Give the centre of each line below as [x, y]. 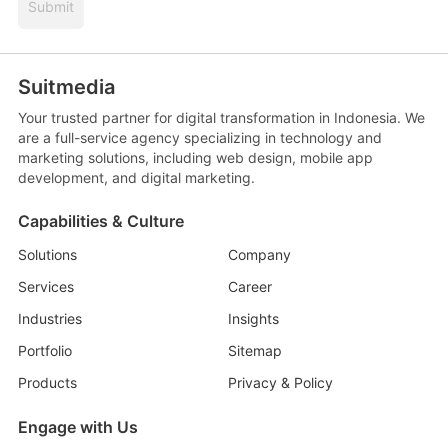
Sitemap [255, 350]
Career [250, 286]
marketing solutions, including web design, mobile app [195, 157]
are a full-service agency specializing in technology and [199, 137]
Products [47, 382]
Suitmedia [66, 87]
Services [45, 286]
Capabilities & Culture [100, 221]
